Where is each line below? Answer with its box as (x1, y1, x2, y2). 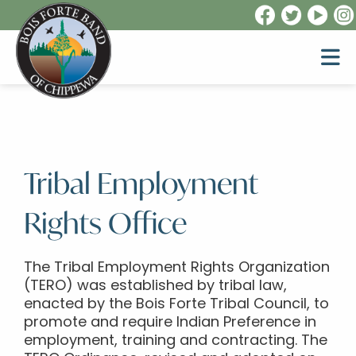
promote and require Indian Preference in (24, 315, 316, 331)
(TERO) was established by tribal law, (24, 279, 287, 294)
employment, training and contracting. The (24, 334, 327, 349)
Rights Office (24, 204, 187, 242)
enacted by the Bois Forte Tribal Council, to (24, 297, 329, 312)
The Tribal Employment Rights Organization (24, 261, 330, 276)
